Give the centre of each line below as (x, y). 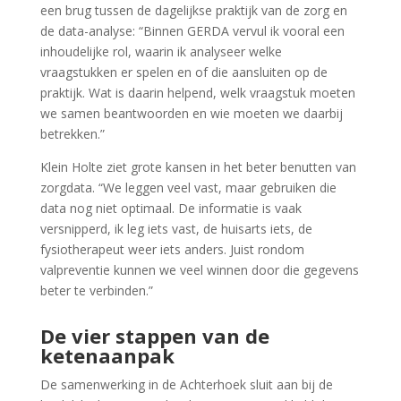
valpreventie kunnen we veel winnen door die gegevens (199, 270)
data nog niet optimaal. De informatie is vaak (171, 209)
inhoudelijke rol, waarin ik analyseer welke (161, 52)
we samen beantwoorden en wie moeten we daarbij (191, 114)
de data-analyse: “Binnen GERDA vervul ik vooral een (192, 31)
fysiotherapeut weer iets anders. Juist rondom (172, 250)
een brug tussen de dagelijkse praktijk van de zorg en (193, 11)
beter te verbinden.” (96, 291)
